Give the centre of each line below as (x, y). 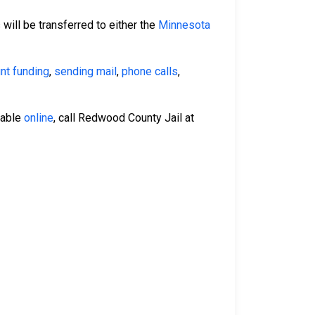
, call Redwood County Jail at (124, 118)
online (39, 118)
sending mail (85, 72)
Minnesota (184, 25)
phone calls (150, 72)
